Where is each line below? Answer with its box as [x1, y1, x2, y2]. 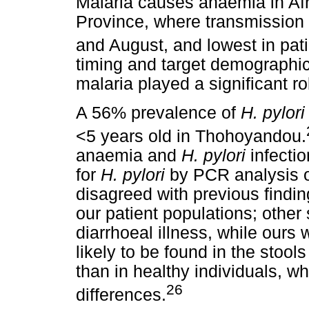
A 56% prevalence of [76, 103, 241, 122]
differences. [76, 286, 166, 305]
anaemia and [76, 146, 181, 165]
